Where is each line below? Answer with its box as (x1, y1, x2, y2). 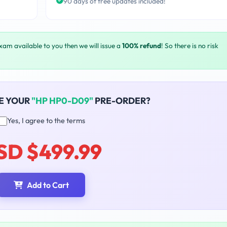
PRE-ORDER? (93, 95, 150, 107)
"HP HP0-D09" (31, 95, 93, 107)
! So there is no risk (161, 41, 218, 51)
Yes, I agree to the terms (7, 116, 85, 126)
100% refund (122, 41, 161, 51)
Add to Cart (27, 180, 69, 191)
